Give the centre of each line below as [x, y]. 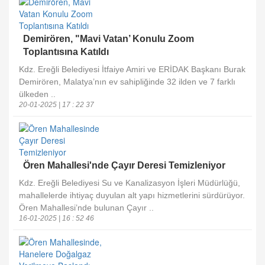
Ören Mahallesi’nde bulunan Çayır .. [86, 208]
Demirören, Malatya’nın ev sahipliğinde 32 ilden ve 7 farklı [127, 82]
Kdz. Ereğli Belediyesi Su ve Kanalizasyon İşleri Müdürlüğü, [130, 183]
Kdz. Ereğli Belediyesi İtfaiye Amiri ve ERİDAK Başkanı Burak [132, 69]
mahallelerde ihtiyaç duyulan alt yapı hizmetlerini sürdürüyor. [132, 195]
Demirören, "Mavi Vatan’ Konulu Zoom [109, 39]
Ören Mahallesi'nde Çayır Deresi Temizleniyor [124, 165]
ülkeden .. [37, 94]
